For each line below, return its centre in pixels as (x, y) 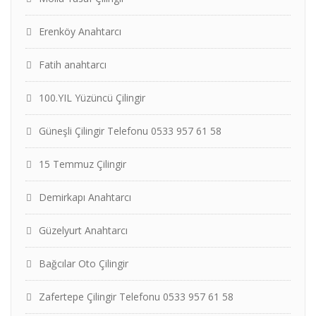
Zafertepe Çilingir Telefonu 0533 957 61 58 (136, 297)
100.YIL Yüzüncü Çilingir (92, 98)
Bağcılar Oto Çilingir (84, 263)
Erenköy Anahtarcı (80, 31)
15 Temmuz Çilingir (83, 164)
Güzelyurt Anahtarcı (83, 230)
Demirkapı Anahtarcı (85, 197)
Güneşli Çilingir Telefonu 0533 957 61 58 (130, 131)
